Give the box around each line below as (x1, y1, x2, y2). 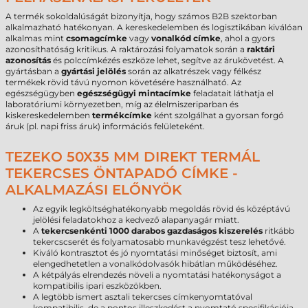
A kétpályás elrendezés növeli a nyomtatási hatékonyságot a (33, 269, 281, 280)
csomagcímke (66, 33, 127, 43)
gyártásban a (5, 66, 61, 76)
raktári (247, 44, 275, 54)
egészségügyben (5, 88, 77, 98)
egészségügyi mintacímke (77, 88, 191, 98)
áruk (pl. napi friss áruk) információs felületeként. (5, 121, 205, 131)
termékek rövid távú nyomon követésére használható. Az (5, 77, 241, 87)
